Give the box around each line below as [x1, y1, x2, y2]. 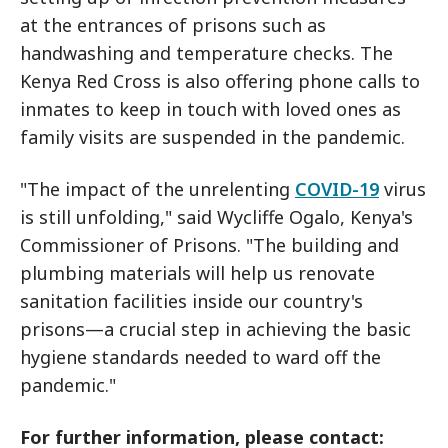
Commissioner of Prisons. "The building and [20, 233, 399, 257]
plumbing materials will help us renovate [20, 261, 375, 285]
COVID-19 [295, 177, 379, 201]
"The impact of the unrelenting [20, 177, 295, 201]
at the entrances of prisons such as [20, 13, 326, 37]
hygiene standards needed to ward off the [20, 345, 381, 369]
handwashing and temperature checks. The [20, 41, 393, 65]
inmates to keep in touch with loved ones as [20, 97, 401, 121]
